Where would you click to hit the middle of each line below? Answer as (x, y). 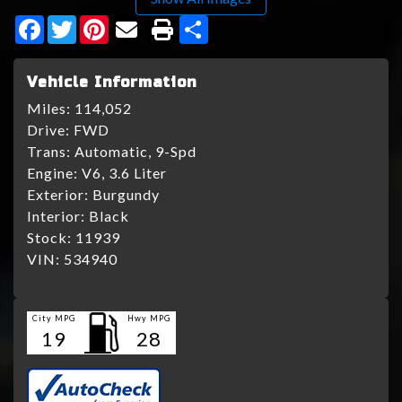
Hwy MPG (149, 319)
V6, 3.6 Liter (124, 173)
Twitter (103, 22)
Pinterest (141, 22)
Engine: (54, 173)
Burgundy (126, 195)
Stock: (51, 238)
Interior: (58, 216)
